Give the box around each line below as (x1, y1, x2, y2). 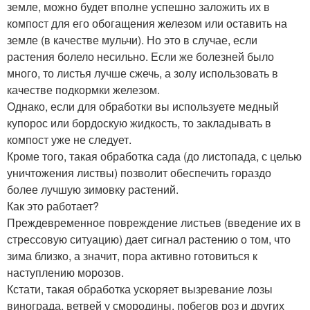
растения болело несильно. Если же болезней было (7, 48, 274, 64)
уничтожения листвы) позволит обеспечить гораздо (7, 165, 271, 181)
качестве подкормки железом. (7, 82, 160, 98)
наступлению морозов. (7, 264, 124, 280)
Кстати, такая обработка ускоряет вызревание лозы (7, 281, 273, 297)
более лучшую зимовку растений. (7, 181, 179, 197)
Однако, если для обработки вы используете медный (7, 98, 279, 114)
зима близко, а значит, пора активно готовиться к (7, 248, 257, 264)
